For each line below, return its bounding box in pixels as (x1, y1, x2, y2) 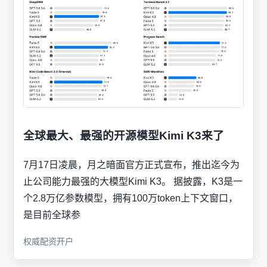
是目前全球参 (23, 209, 80, 220)
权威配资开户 (23, 236, 73, 246)
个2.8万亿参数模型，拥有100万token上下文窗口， (23, 193, 238, 203)
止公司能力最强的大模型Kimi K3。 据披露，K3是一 (23, 176, 243, 187)
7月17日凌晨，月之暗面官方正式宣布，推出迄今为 (23, 159, 240, 170)
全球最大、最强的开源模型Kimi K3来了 (23, 129, 224, 142)
